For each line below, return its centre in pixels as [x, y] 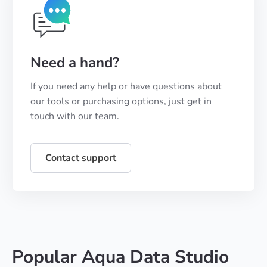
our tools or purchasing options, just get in [121, 101]
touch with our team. [75, 116]
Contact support [81, 158]
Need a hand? [75, 62]
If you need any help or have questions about [126, 86]
